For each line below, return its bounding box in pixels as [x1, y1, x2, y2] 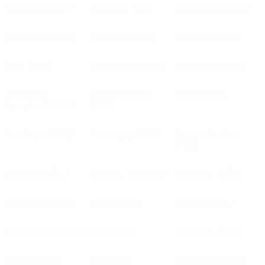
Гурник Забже [175, 129, 239, 140]
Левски [175, 197, 208, 208]
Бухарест [5, 100, 48, 111]
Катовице [5, 197, 47, 208]
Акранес [90, 3, 130, 14]
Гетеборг [5, 129, 46, 140]
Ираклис [175, 168, 215, 179]
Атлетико [175, 32, 216, 43]
